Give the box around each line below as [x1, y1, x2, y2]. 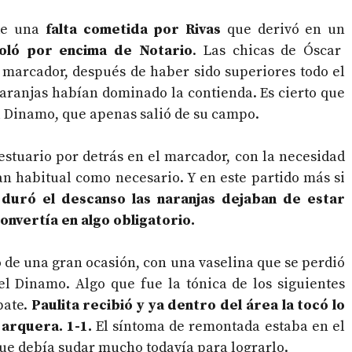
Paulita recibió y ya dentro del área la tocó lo [31, 296, 345, 315]
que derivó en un [226, 20, 345, 39]
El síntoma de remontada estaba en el [91, 317, 345, 336]
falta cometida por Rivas [45, 20, 227, 39]
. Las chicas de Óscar [192, 42, 342, 60]
